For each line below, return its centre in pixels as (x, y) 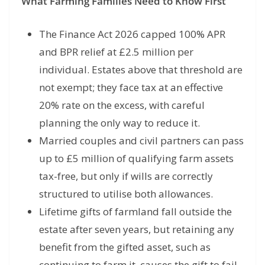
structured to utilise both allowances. (126, 193)
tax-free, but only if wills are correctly (126, 176)
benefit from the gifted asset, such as (125, 247)
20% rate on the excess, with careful (122, 105)
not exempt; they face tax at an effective (131, 87)
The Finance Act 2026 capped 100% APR (132, 34)
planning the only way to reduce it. (119, 122)
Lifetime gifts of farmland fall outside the (135, 211)
